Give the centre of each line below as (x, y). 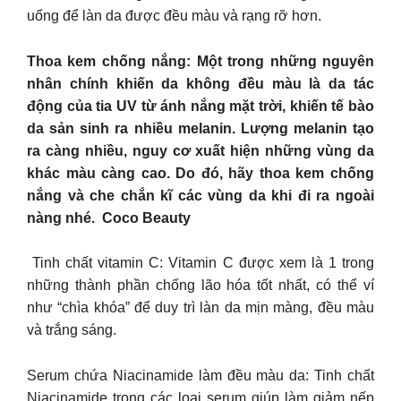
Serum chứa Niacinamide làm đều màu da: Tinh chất (200, 375)
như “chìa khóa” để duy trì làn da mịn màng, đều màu (200, 308)
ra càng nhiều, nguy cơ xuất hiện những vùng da (200, 150)
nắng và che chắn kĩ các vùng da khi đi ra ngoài (200, 195)
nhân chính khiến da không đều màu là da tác (200, 83)
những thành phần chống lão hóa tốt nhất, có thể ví (200, 286)
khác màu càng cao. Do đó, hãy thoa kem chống (200, 173)
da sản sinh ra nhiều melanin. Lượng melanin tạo (200, 128)
